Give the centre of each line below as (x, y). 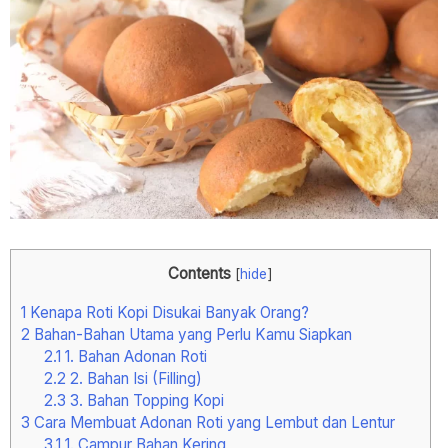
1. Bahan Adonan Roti (133, 357)
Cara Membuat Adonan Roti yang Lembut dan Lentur (212, 423)
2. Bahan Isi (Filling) (133, 379)
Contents (199, 274)
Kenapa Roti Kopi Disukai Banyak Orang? (167, 313)
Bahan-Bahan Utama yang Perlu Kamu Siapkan (191, 335)
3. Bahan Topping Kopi (144, 401)
